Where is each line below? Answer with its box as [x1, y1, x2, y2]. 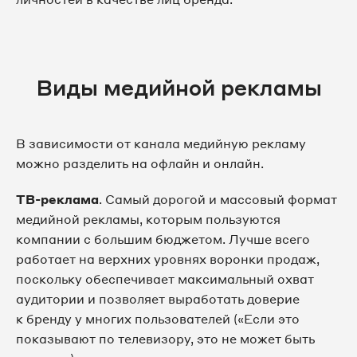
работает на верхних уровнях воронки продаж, [16, 251, 320, 267]
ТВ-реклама [16, 191, 99, 207]
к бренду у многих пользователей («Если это [16, 311, 300, 327]
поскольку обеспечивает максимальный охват [16, 271, 314, 287]
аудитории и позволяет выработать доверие [16, 291, 300, 307]
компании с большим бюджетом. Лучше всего [16, 231, 310, 247]
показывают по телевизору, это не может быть [16, 331, 315, 347]
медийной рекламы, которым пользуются [16, 211, 280, 227]
